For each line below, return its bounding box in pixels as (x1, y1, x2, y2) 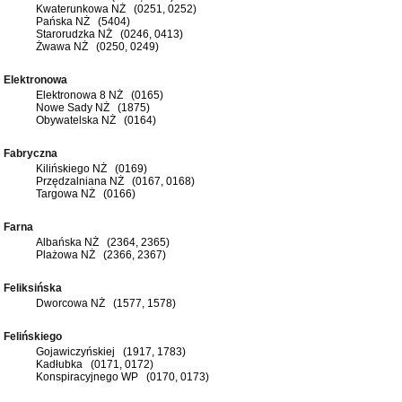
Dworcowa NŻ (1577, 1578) (36, 296, 176, 310)
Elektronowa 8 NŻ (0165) (36, 88, 163, 101)
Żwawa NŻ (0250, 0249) (36, 39, 159, 53)
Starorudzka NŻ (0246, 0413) (36, 27, 183, 40)
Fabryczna (4, 146, 63, 160)
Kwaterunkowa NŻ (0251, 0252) (36, 2, 197, 15)
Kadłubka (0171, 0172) (36, 357, 153, 371)
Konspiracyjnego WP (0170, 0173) (36, 370, 209, 383)
